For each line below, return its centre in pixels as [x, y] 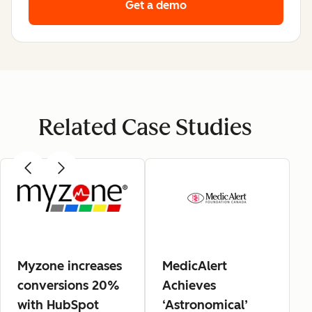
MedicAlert [195, 266]
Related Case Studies [145, 127]
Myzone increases [70, 266]
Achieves [189, 285]
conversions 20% [69, 285]
